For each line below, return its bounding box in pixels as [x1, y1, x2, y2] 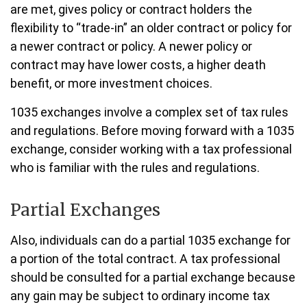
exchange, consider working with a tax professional [10, 142, 292, 156]
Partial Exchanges [10, 199, 160, 221]
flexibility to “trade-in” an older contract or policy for [10, 21, 292, 35]
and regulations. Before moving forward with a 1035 [10, 123, 294, 138]
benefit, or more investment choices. [10, 76, 212, 90]
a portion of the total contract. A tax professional [10, 251, 280, 266]
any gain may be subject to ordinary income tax [10, 288, 270, 303]
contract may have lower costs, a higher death [10, 58, 266, 72]
